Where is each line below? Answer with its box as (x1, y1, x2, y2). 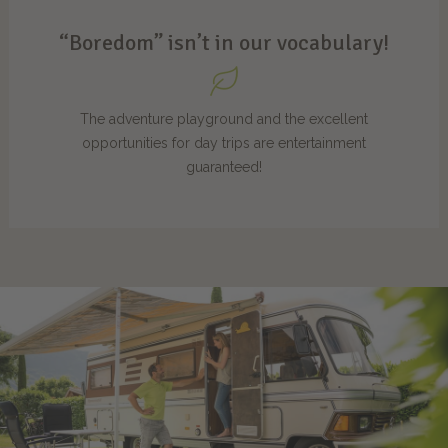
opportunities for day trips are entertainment (81, 134, 366, 151)
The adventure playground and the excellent (79, 110, 368, 127)
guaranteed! (185, 158, 262, 175)
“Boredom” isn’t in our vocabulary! (58, 28, 389, 56)
